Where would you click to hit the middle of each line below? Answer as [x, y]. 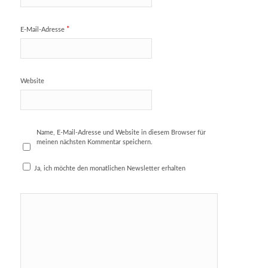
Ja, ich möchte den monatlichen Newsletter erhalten [109, 168]
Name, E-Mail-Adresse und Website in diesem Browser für [121, 132]
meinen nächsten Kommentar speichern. [95, 142]
